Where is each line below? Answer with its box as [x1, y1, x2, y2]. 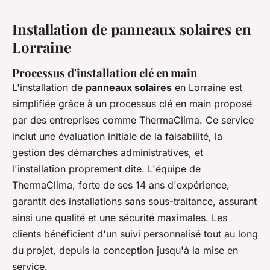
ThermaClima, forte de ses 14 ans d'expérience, [12, 179, 230, 192]
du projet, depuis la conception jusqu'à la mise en [12, 244, 238, 257]
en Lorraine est [172, 81, 242, 94]
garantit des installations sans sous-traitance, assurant [12, 195, 257, 208]
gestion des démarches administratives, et [12, 146, 203, 159]
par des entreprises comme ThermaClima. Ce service [12, 114, 254, 127]
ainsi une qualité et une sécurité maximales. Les [12, 212, 227, 224]
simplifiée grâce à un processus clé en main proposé [12, 98, 252, 110]
